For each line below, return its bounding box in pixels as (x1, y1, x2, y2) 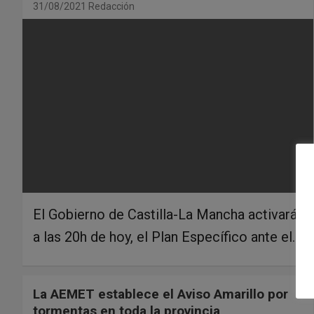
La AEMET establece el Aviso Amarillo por (33, 286, 288, 303)
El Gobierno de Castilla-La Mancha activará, (33, 206, 300, 224)
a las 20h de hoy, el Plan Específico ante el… (33, 228, 301, 246)
